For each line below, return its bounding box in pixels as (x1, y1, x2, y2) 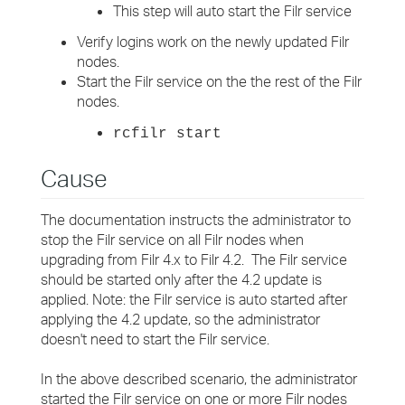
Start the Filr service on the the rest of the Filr (77, 72, 362, 90)
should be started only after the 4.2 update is (41, 270, 322, 288)
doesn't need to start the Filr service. (41, 330, 269, 348)
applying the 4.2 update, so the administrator (41, 310, 320, 328)
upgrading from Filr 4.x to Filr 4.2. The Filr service (41, 250, 347, 268)
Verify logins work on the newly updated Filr (77, 33, 349, 51)
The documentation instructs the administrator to (41, 211, 351, 229)
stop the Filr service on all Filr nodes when (41, 231, 304, 249)
